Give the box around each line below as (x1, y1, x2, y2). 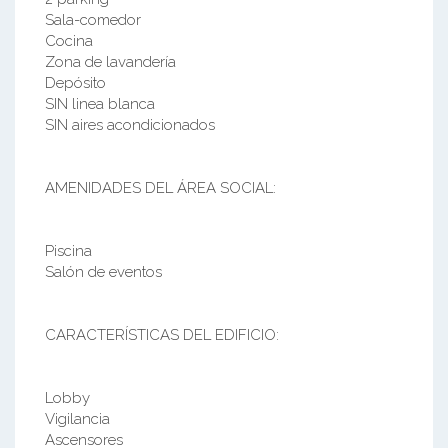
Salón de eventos (45, 263, 162, 282)
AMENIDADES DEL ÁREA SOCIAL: (45, 179, 276, 198)
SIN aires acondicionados (45, 116, 215, 135)
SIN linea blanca (45, 95, 155, 114)
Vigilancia (45, 410, 110, 429)
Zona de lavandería (45, 53, 176, 72)
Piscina (45, 242, 92, 261)
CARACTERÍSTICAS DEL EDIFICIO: (45, 326, 279, 345)
